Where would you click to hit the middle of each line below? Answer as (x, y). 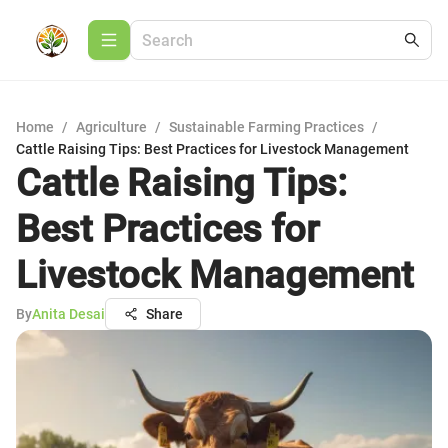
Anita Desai (68, 314)
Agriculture (111, 127)
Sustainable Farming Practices (266, 127)
